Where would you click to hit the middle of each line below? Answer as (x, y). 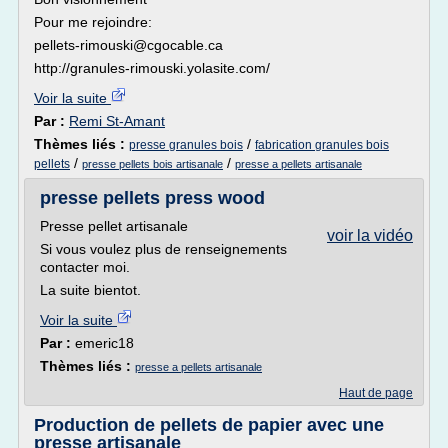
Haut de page (376, 393)
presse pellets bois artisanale (152, 164)
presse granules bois (186, 145)
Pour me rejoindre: (93, 22)
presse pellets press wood (152, 198)
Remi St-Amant (117, 121)
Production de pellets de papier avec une (209, 425)
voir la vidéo (370, 235)
